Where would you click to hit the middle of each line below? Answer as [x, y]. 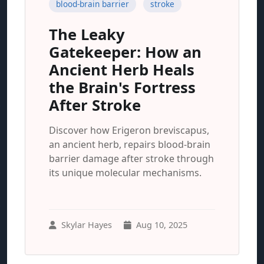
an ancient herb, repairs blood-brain [130, 144]
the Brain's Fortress [122, 88]
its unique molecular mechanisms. [125, 173]
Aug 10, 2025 [162, 225]
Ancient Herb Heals [122, 70]
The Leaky [87, 34]
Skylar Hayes [87, 225]
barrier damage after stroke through [131, 159]
